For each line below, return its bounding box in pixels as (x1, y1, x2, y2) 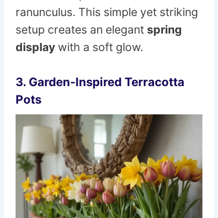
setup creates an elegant (16, 23, 147, 37)
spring (147, 23, 182, 37)
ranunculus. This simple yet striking (16, 5, 198, 19)
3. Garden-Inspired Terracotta (16, 75, 184, 90)
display (16, 40, 55, 54)
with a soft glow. (55, 40, 143, 54)
